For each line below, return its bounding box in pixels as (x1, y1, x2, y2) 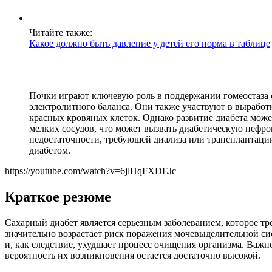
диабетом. (29, 145, 70, 156)
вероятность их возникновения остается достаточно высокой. (5, 250, 260, 261)
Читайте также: (29, 27, 92, 38)
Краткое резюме (5, 189, 111, 205)
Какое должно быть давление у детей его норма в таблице (29, 38, 270, 49)
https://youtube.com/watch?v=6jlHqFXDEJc (5, 166, 176, 177)
